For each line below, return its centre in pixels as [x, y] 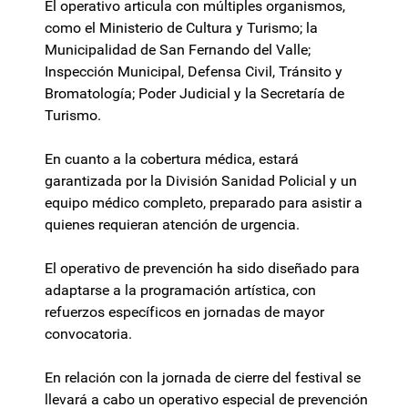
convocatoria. [88, 334]
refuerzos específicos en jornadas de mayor [184, 312]
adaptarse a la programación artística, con [180, 291]
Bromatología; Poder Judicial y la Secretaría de [194, 94]
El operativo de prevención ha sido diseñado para [202, 269]
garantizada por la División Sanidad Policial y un [201, 181]
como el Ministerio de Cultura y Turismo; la [181, 28]
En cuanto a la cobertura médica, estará [172, 159]
